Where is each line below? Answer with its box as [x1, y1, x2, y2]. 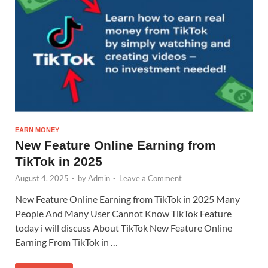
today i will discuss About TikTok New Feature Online [15, 221, 232, 233]
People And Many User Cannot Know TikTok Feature [15, 207, 232, 219]
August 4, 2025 [15, 173, 69, 183]
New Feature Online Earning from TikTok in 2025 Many [15, 193, 240, 205]
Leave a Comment [119, 173, 182, 183]
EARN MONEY [15, 126, 59, 133]
